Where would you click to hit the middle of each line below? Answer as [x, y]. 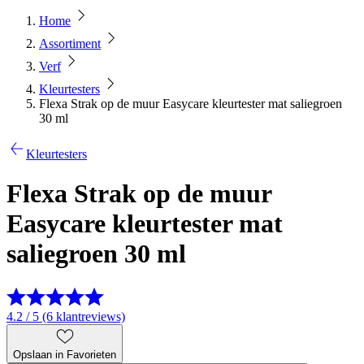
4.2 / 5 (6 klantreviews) [66, 316]
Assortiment [70, 43]
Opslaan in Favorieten [65, 354]
